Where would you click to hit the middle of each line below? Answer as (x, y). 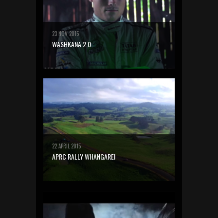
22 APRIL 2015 (66, 146)
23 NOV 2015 (65, 34)
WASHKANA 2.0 (72, 44)
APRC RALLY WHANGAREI (84, 156)
